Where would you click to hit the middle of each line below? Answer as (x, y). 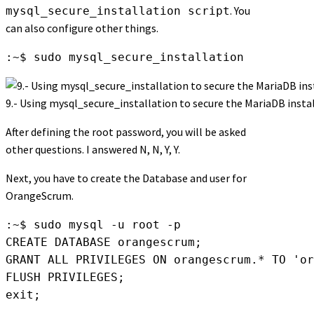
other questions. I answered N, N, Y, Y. (93, 150)
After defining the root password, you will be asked (126, 132)
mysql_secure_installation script (118, 11)
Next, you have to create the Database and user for (126, 178)
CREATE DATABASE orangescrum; (104, 243)
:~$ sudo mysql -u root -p (93, 225)
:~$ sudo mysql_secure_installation (125, 57)
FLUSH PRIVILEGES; (65, 278)
